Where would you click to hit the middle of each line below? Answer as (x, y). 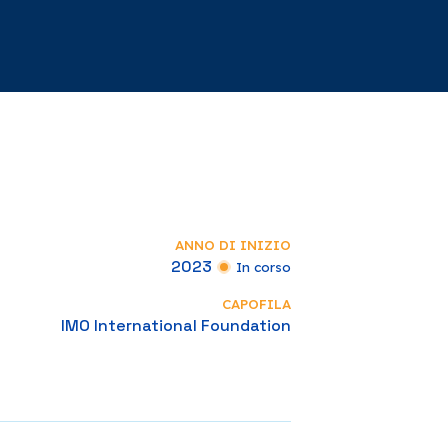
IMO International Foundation (175, 325)
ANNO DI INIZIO (232, 245)
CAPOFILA (256, 304)
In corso (263, 266)
